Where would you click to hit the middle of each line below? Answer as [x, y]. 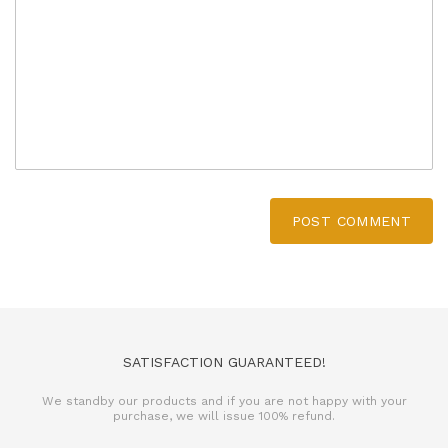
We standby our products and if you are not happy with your [224, 400]
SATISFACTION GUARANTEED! [224, 361]
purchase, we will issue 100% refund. [224, 415]
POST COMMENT [351, 220]
